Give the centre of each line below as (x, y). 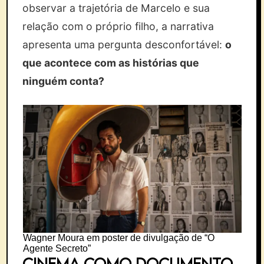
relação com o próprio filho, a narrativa (118, 26)
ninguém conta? (64, 81)
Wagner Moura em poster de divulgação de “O (118, 238)
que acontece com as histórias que (111, 63)
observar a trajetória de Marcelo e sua (116, 8)
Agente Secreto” (57, 248)
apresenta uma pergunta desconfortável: (124, 44)
